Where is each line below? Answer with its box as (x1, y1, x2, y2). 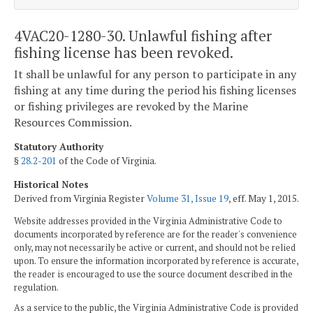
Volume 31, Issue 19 (147, 191, 228, 205)
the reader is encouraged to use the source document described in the (14, 268, 293, 281)
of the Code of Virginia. (57, 154, 156, 167)
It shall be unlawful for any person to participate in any (14, 66, 296, 82)
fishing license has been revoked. (14, 42, 233, 62)
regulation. (14, 282, 59, 294)
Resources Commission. (14, 115, 132, 131)
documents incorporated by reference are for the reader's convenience (14, 228, 297, 241)
